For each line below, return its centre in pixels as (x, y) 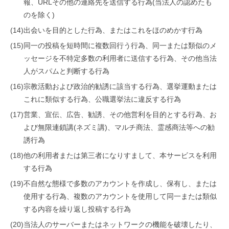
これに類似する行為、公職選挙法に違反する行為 (102, 99)
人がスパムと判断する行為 (66, 71)
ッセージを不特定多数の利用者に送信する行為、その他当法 (120, 58)
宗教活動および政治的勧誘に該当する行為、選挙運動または (120, 86)
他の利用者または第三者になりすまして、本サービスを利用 (120, 155)
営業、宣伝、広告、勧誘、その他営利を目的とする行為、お (120, 114)
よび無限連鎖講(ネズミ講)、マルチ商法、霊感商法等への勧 (119, 127)
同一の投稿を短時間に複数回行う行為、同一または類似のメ (120, 45)
